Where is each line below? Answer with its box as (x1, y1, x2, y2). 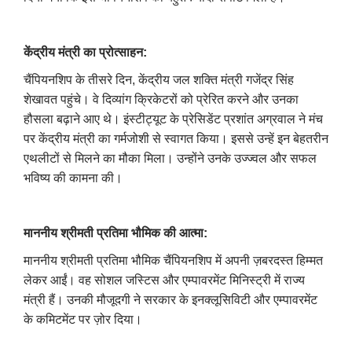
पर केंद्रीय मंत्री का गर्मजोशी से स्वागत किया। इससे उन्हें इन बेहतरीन (24, 131, 328, 145)
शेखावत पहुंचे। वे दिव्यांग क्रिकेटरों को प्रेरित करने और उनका (24, 92, 299, 106)
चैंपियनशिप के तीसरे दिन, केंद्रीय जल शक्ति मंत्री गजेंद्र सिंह (24, 72, 294, 86)
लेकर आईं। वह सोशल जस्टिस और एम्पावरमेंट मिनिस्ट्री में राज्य (24, 273, 305, 287)
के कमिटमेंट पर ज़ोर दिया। (24, 312, 142, 326)
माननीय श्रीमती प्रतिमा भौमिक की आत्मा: (24, 225, 207, 240)
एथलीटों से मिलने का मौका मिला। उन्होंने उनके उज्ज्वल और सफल (24, 151, 317, 165)
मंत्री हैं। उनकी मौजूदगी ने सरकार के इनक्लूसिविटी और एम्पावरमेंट (24, 292, 317, 306)
